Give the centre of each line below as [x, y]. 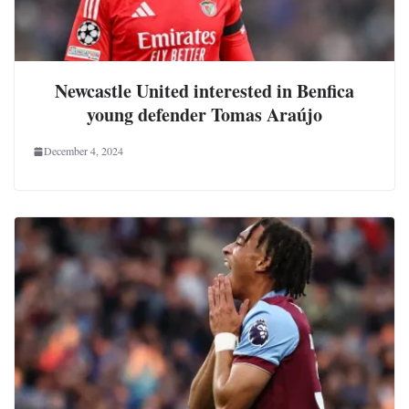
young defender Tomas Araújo [204, 115]
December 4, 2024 [84, 151]
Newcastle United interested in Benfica [204, 91]
